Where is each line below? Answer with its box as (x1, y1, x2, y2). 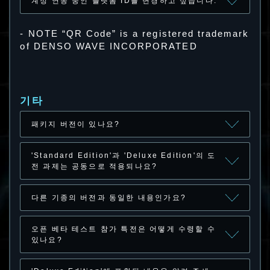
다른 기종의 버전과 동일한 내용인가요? (31, 193, 186, 202)
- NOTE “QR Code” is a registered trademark (20, 29, 250, 39)
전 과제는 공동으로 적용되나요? (31, 162, 158, 171)
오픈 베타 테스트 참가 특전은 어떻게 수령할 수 (31, 225, 216, 234)
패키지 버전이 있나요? (31, 119, 121, 128)
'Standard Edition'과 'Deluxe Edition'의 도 (31, 151, 216, 160)
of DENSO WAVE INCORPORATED (20, 42, 198, 52)
